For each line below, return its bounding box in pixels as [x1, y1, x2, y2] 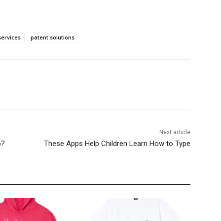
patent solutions [31, 33, 74, 41]
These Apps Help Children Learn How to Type [43, 139, 190, 148]
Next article [159, 128, 190, 136]
